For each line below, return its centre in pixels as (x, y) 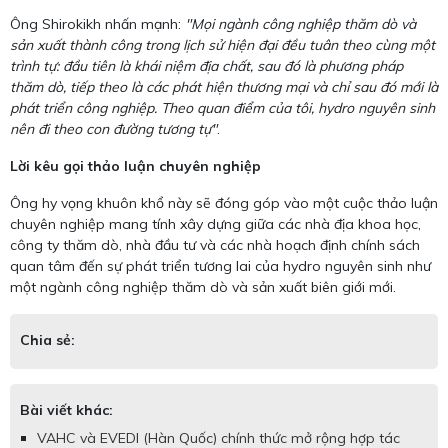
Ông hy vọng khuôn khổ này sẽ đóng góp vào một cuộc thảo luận (224, 203)
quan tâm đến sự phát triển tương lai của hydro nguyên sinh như (220, 266)
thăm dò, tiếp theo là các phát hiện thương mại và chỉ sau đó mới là (224, 87)
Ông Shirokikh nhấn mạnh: (97, 24)
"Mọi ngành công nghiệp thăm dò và (300, 24)
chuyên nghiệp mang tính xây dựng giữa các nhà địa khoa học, (215, 224)
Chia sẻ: (47, 340)
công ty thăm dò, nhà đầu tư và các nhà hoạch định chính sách (215, 245)
